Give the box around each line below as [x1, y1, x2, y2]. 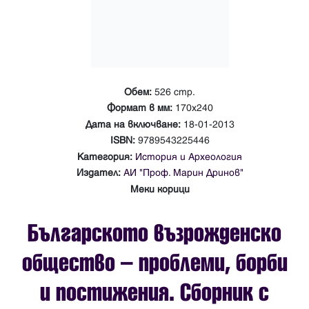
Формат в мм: [106, 102, 172, 114]
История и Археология [135, 150, 242, 163]
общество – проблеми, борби [21, 249, 288, 278]
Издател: [76, 167, 121, 179]
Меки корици [130, 183, 190, 195]
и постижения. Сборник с [40, 279, 269, 308]
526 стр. [154, 86, 195, 98]
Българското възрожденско [28, 219, 281, 248]
